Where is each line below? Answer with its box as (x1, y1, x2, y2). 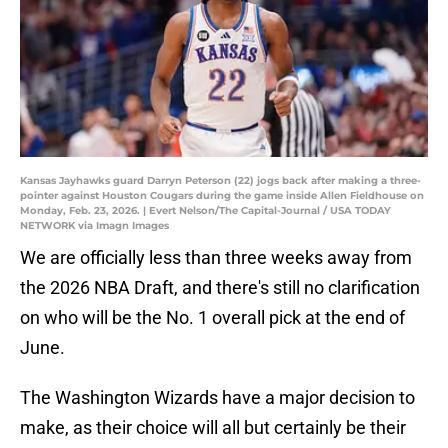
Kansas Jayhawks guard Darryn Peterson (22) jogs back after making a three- (20, 174, 421, 188)
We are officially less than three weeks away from (20, 247, 412, 269)
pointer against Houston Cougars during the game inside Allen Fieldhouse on (20, 189, 424, 203)
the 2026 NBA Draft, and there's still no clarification (20, 277, 420, 299)
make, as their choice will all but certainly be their (20, 417, 406, 439)
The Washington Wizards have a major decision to (20, 387, 415, 409)
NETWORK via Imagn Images (20, 219, 169, 233)
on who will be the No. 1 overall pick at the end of (20, 307, 405, 329)
